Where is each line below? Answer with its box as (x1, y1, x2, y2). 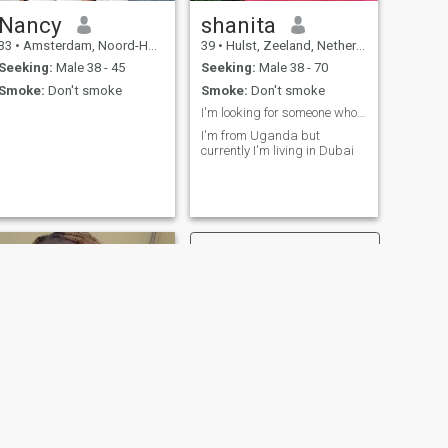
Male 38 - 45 (52, 60, 125, 76)
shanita (200, 11, 276, 38)
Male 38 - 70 (255, 60, 328, 76)
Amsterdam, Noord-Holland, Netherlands (19, 37, 148, 53)
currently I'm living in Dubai (200, 142, 354, 158)
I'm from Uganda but (200, 127, 320, 143)
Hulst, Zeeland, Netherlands (222, 37, 356, 53)
